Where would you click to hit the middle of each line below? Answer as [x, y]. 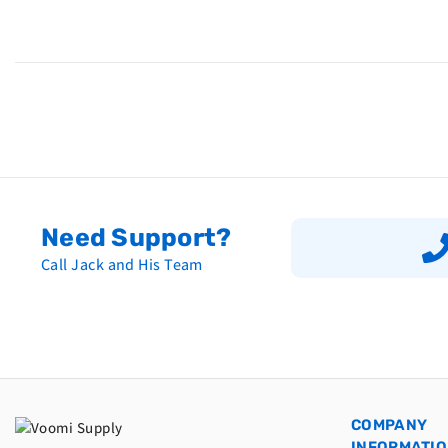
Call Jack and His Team [122, 265]
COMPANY [389, 425]
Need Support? [136, 238]
